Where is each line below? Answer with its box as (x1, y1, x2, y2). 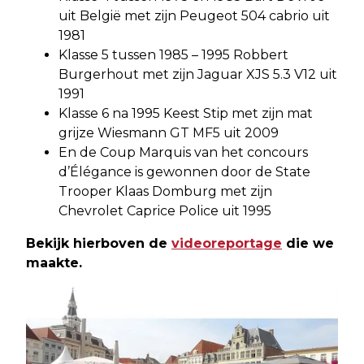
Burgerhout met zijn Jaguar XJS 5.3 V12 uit (58, 67, 337, 82)
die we (282, 236, 334, 251)
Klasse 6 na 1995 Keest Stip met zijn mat (58, 106, 313, 121)
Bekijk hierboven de (26, 236, 171, 251)
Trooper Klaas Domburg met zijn (58, 184, 272, 199)
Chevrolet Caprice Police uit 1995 (58, 203, 271, 219)
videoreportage (171, 236, 282, 251)
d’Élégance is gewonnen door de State (58, 164, 310, 180)
